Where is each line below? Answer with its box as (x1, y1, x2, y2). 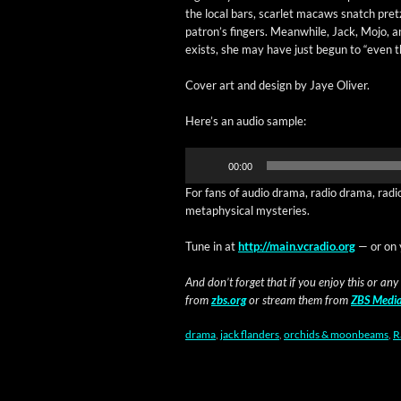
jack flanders (220, 328, 279, 341)
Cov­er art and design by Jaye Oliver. (185, 78, 370, 92)
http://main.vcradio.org (238, 239, 355, 253)
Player (184, 166, 218, 181)
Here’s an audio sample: (185, 114, 306, 128)
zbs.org (211, 293, 246, 307)
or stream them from (246, 293, 351, 307)
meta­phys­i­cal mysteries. (185, 203, 310, 218)
